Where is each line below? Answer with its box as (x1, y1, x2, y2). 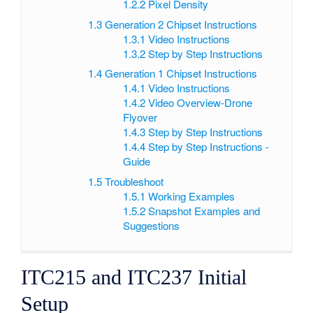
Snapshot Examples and (147, 203, 260, 218)
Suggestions (122, 217, 180, 233)
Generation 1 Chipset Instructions (105, 66, 258, 81)
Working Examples (147, 188, 235, 203)
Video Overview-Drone (147, 95, 252, 110)
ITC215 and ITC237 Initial (21, 265, 247, 289)
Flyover (122, 110, 157, 125)
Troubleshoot (105, 173, 164, 189)
